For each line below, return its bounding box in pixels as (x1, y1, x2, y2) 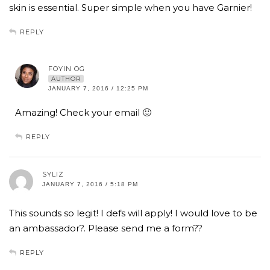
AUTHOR (51, 75, 81, 83)
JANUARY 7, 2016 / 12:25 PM (48, 85, 148, 92)
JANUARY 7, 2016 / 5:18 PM (42, 181, 138, 188)
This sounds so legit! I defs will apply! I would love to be (9, 207, 257, 219)
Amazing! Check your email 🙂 (15, 107, 151, 119)
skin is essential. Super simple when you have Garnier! (9, 2, 252, 14)
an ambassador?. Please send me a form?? (9, 222, 202, 234)
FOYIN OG (48, 64, 85, 74)
